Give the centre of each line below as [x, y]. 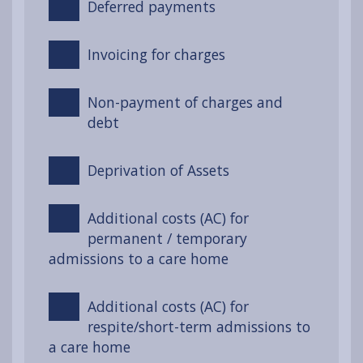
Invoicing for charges [156, 54]
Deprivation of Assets [158, 170]
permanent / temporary [167, 238]
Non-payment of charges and [185, 102]
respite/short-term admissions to [199, 326]
